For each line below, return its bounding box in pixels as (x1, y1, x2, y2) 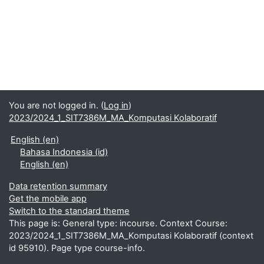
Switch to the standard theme (9, 206, 130, 216)
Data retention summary (9, 181, 107, 192)
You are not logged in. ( (9, 100, 104, 111)
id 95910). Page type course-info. (9, 243, 145, 253)
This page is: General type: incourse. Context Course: (9, 218, 227, 229)
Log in (104, 100, 128, 111)
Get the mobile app (9, 193, 87, 204)
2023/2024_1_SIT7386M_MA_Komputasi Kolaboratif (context (9, 230, 253, 241)
